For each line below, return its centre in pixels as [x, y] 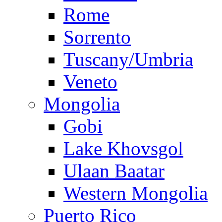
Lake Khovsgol [123, 149]
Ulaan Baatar [114, 171]
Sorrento [97, 37]
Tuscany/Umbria [128, 59]
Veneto [90, 82]
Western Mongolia [136, 193]
